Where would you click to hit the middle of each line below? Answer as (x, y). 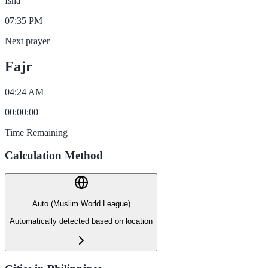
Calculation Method (54, 156)
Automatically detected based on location (81, 221)
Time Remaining (36, 132)
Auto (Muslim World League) (81, 204)
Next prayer (27, 41)
